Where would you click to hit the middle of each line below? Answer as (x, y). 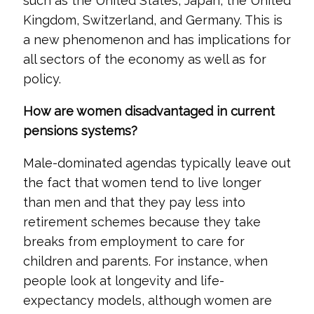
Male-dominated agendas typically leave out (157, 163)
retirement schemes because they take (142, 222)
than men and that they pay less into (134, 202)
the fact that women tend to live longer (142, 183)
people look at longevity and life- (123, 281)
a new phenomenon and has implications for (157, 40)
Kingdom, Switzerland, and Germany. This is (152, 20)
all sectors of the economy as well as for (144, 59)
